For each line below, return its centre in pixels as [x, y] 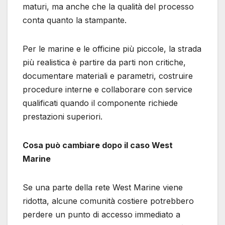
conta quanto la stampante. [75, 20]
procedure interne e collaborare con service [107, 90]
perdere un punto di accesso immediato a [101, 215]
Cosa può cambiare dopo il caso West [98, 145]
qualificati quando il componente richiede [100, 103]
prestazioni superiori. [63, 117]
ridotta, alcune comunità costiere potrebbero [108, 201]
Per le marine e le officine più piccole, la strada [112, 49]
